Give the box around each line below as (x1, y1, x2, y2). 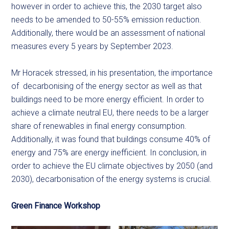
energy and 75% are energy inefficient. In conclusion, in (11, 148, 207, 158)
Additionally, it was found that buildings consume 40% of (11, 134, 211, 145)
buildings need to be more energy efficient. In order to (11, 95, 204, 105)
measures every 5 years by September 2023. (11, 41, 174, 52)
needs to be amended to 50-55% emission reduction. (11, 15, 202, 25)
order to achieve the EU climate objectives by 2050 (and (11, 161, 213, 171)
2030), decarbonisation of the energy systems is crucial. (11, 174, 214, 185)
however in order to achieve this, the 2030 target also (11, 2, 202, 12)
